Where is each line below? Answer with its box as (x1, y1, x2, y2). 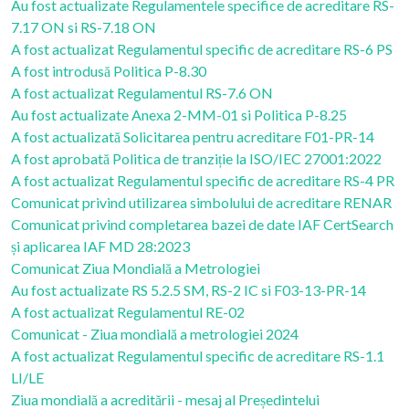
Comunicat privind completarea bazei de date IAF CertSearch (11, 215, 393, 233)
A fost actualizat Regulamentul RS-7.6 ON (11, 84, 273, 101)
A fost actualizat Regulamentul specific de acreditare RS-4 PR (11, 172, 394, 189)
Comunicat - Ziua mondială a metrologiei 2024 (11, 325, 299, 342)
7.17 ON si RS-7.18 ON (11, 18, 156, 36)
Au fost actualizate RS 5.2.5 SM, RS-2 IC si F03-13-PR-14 (11, 281, 366, 299)
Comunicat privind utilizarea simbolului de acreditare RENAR (11, 194, 392, 211)
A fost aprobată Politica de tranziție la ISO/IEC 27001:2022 (11, 150, 382, 167)
